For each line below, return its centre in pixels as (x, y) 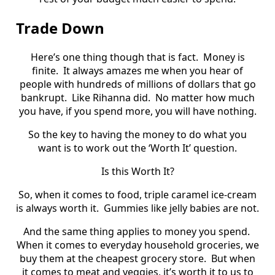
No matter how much (205, 97)
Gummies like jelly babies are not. (181, 208)
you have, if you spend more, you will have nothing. (137, 111)
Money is (224, 57)
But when (233, 258)
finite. (45, 70)
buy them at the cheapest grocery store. (113, 258)
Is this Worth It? (137, 171)
